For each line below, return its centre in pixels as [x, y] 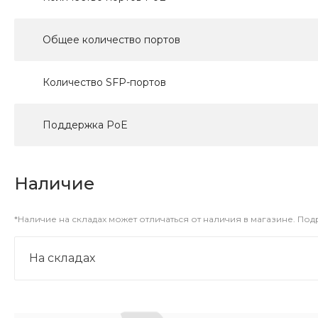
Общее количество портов [111, 40]
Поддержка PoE [85, 125]
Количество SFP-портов [104, 83]
